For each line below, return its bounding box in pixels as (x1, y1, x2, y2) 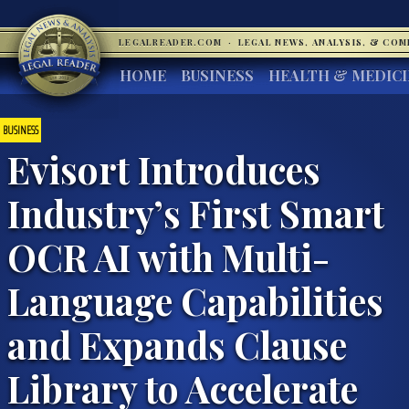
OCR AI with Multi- (7, 231, 330, 281)
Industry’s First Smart (7, 187, 384, 237)
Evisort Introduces (7, 143, 320, 194)
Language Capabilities (7, 275, 383, 325)
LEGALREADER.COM (119, 37, 225, 47)
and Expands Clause (7, 319, 347, 369)
